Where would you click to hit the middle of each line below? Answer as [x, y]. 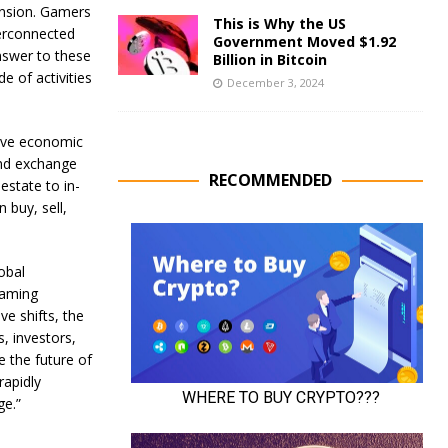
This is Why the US [279, 23]
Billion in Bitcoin [269, 59]
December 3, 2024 [275, 82]
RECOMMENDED [270, 180]
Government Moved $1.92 [304, 41]
